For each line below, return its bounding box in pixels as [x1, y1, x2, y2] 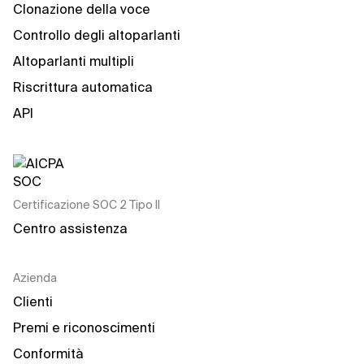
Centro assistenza [13, 221, 128, 236]
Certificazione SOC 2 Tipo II [13, 198, 160, 211]
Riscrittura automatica [13, 80, 153, 94]
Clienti [13, 294, 53, 309]
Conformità [13, 346, 84, 361]
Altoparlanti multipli [13, 54, 134, 68]
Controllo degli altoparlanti [13, 28, 180, 42]
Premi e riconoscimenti [13, 320, 155, 335]
